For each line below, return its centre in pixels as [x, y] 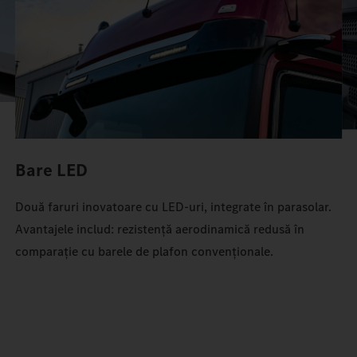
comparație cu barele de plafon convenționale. [145, 252]
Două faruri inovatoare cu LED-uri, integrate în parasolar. [174, 207]
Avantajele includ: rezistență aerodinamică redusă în [160, 229]
